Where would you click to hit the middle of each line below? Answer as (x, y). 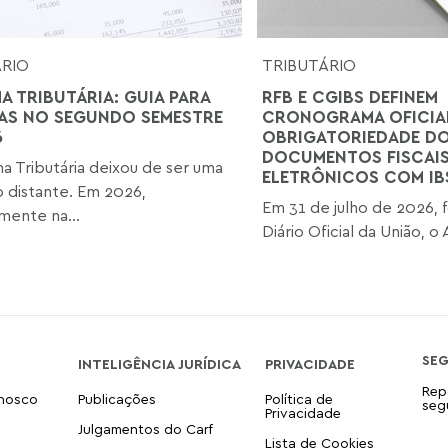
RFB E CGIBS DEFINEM (349, 96)
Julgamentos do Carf (145, 428)
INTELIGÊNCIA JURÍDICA (159, 363)
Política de (298, 398)
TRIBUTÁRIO (308, 64)
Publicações (116, 398)
